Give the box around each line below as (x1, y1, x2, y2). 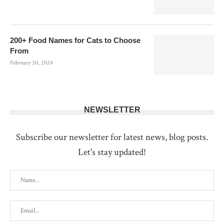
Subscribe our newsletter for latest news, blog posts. (16, 131, 208, 143)
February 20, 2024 (10, 59, 53, 66)
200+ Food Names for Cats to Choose (10, 36, 140, 44)
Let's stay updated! (78, 146, 146, 158)
